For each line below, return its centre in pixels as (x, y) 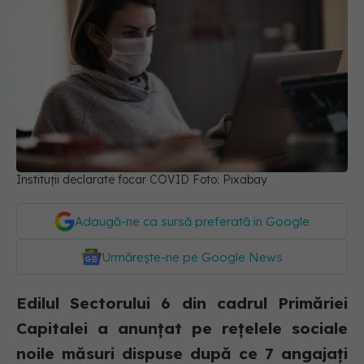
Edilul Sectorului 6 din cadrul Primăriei (182, 303)
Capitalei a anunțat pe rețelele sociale (182, 329)
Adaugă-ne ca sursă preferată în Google (192, 222)
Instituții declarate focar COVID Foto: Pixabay (142, 180)
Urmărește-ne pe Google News (192, 258)
